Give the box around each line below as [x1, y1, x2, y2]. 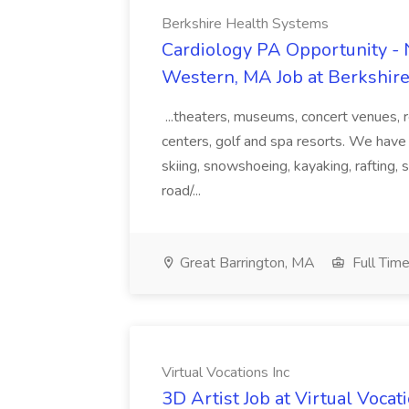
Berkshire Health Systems [162, 14, 329, 34]
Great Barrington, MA [176, 253, 315, 273]
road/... [162, 181, 204, 201]
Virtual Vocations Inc [162, 362, 289, 383]
